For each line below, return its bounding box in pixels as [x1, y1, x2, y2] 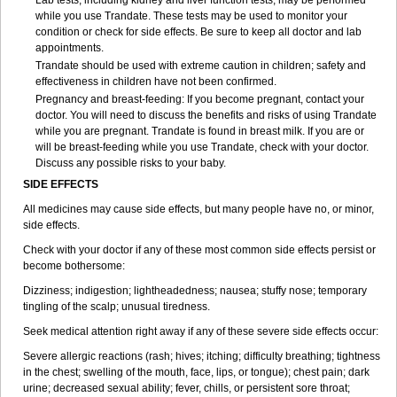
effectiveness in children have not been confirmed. [35, 75, 276, 88]
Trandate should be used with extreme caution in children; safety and [35, 59, 366, 72]
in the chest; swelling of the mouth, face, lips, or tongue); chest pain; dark [23, 366, 370, 378]
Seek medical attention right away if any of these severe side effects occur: [23, 325, 378, 338]
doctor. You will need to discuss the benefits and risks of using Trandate [35, 109, 377, 121]
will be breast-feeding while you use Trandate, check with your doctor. [35, 141, 369, 153]
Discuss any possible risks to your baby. [35, 157, 226, 169]
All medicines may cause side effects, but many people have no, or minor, [23, 203, 374, 215]
